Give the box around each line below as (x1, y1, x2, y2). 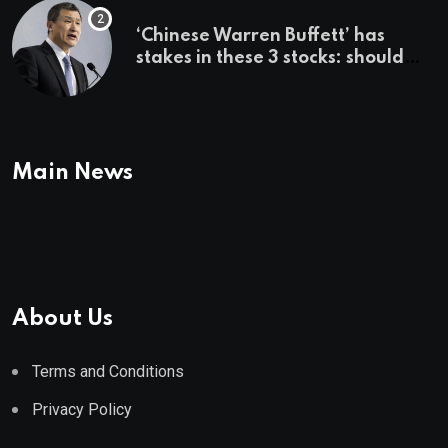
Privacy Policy (32, 399, 132, 419)
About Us (12, 307, 113, 330)
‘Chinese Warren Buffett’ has (136, 26, 385, 45)
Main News (12, 161, 133, 184)
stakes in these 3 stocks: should (136, 48, 404, 67)
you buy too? (136, 70, 247, 89)
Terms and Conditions (32, 361, 184, 381)
